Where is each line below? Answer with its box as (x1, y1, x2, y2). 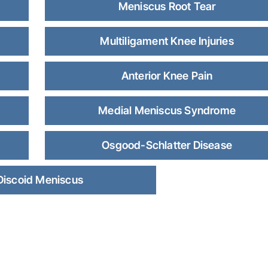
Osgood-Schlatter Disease (102, 139, 233, 151)
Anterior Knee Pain (121, 69, 213, 82)
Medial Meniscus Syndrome (98, 104, 236, 117)
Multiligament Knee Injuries (100, 35, 234, 47)
